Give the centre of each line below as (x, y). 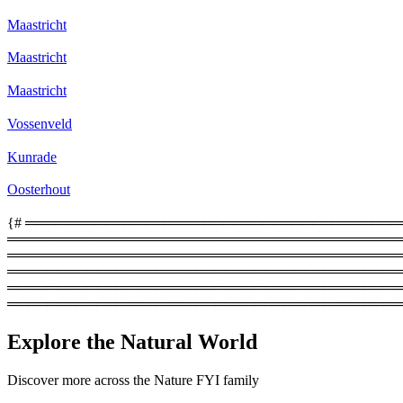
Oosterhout (39, 190)
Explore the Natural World (132, 341)
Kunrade (32, 157)
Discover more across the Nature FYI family (133, 380)
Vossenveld (40, 123)
